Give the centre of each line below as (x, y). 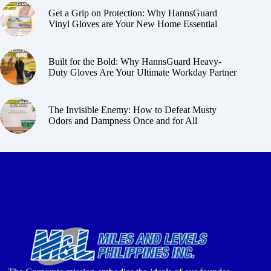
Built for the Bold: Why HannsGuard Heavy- (135, 61)
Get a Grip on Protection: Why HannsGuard (133, 13)
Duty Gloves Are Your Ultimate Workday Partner (142, 72)
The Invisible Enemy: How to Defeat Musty (132, 109)
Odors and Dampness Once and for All (123, 120)
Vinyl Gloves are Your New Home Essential (133, 24)
